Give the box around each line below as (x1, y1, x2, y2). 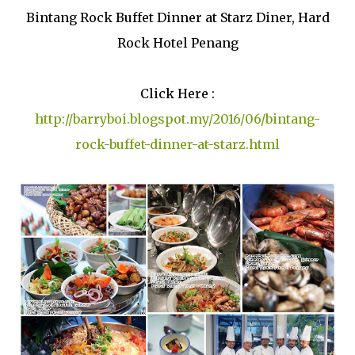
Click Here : (140, 86, 215, 102)
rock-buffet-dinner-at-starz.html (75, 136, 280, 153)
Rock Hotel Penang (116, 35, 239, 52)
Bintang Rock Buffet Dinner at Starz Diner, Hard (25, 10, 330, 26)
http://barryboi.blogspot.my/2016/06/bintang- (35, 111, 320, 128)
